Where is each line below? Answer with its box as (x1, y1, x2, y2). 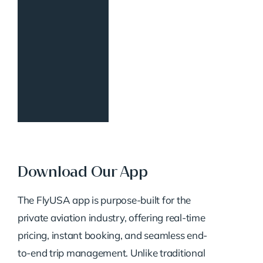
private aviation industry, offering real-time (17, 211, 205, 224)
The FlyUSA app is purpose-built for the (17, 193, 191, 206)
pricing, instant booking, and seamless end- (17, 228, 208, 241)
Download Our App (17, 161, 148, 181)
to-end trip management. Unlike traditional (17, 246, 205, 259)
